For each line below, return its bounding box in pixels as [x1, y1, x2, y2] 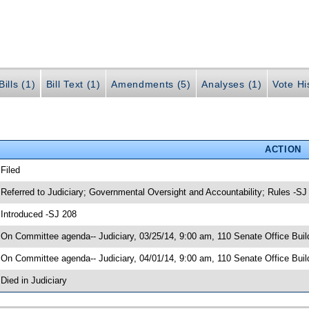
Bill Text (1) [46, 78, 101, 90]
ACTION [264, 144, 301, 155]
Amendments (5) [111, 78, 191, 90]
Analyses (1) [201, 78, 262, 90]
